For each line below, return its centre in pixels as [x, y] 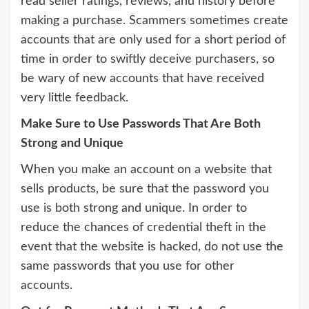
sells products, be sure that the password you [145, 189]
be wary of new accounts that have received [142, 79]
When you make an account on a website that [146, 170]
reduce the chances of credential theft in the [143, 228]
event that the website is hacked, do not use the [152, 247]
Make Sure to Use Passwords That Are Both [141, 124]
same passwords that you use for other [128, 267]
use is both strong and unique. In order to [134, 209]
